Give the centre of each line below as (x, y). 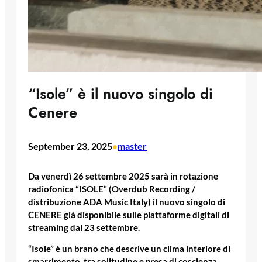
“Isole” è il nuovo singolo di (120, 94)
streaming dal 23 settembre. (84, 227)
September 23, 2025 (70, 146)
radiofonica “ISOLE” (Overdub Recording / (112, 189)
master (132, 146)
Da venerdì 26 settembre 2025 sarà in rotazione (123, 176)
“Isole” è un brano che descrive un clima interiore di (129, 249)
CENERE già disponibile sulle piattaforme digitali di (129, 215)
